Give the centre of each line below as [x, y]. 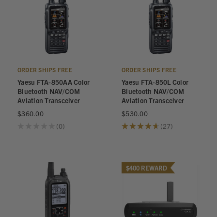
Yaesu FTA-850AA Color [54, 82]
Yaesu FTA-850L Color [155, 82]
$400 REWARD [147, 168]
